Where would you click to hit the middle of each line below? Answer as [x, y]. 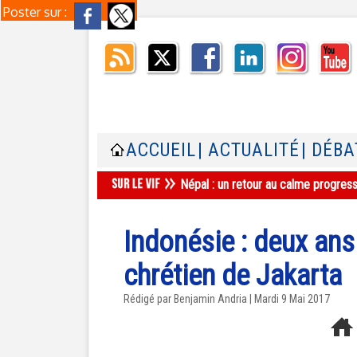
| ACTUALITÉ [249, 150]
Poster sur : [37, 12]
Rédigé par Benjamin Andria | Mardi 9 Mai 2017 [227, 299]
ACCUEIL [161, 150]
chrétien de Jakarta [233, 276]
